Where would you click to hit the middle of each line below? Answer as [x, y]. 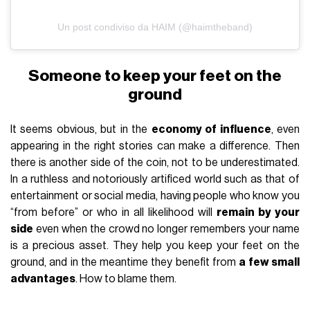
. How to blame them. [126, 279]
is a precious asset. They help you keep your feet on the [155, 246]
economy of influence [211, 130]
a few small [269, 263]
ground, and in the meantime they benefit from [125, 263]
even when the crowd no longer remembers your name [166, 229]
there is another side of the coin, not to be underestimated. [155, 163]
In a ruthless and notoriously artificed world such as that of [155, 180]
